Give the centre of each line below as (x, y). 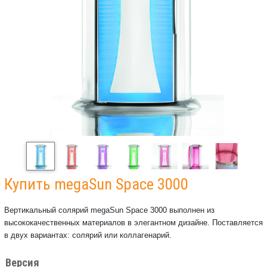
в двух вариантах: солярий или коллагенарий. (88, 235)
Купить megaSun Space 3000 (96, 184)
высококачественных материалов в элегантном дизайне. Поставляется (133, 223)
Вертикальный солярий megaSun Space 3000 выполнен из (109, 210)
